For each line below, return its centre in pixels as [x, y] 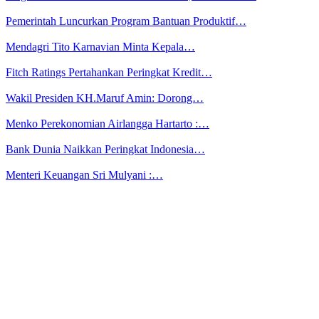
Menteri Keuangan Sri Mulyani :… [84, 175]
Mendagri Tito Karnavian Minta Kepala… [100, 47]
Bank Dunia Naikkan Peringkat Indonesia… [105, 150]
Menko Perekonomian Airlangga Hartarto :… [108, 124]
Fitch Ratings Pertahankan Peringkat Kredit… [109, 73]
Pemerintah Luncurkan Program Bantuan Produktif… [126, 21]
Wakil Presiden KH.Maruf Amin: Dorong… [105, 98]
